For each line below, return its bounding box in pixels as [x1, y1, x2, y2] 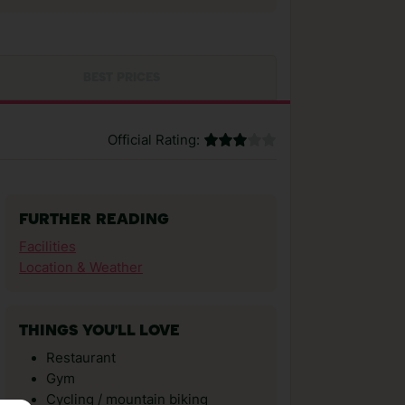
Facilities [19, 239, 76, 255]
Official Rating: [108, 132, 200, 148]
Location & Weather [19, 259, 143, 276]
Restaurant [46, 350, 116, 366]
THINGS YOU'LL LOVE [19, 324, 180, 339]
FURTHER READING [19, 212, 169, 228]
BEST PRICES [82, 72, 160, 84]
